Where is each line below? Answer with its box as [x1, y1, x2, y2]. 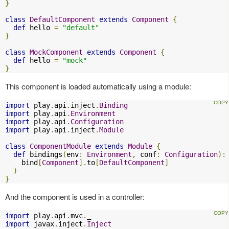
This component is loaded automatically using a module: [5, 81, 191, 92]
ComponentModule [30, 142, 91, 151]
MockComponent [30, 48, 83, 57]
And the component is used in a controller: [5, 191, 145, 202]
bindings [26, 150, 62, 159]
